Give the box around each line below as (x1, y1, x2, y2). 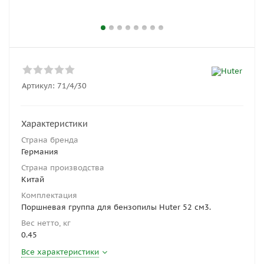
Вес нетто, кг (21, 218, 71, 228)
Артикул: (22, 81, 55, 91)
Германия (21, 147, 58, 157)
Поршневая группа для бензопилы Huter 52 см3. (21, 202, 211, 212)
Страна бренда (21, 135, 78, 145)
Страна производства (21, 163, 104, 173)
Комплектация (21, 190, 77, 200)
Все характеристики (21, 247, 99, 257)
